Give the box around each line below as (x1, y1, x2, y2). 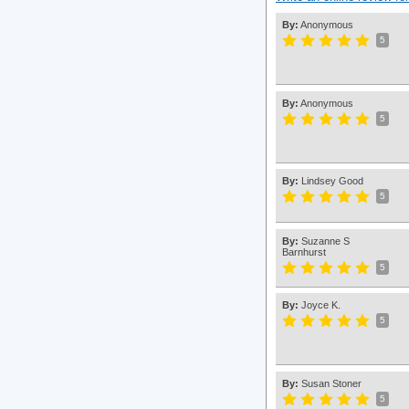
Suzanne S (301, 236, 350, 247)
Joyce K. (301, 299, 341, 311)
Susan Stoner (301, 378, 362, 390)
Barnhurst (282, 246, 326, 258)
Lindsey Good (301, 175, 363, 187)
